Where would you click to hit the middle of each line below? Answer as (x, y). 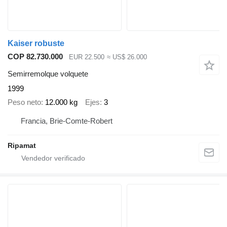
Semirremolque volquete (48, 74)
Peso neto (24, 102)
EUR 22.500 (87, 57)
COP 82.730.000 (35, 56)
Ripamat (22, 146)
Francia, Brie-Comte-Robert (67, 121)
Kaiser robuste (36, 43)
